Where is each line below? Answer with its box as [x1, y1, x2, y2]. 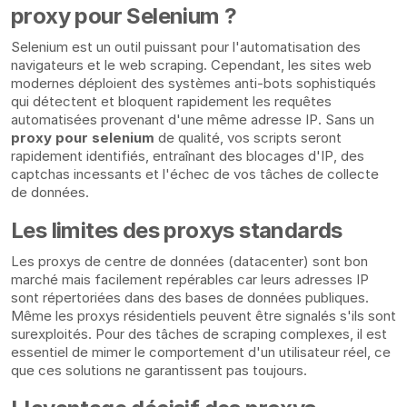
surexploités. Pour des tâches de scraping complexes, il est [11, 325, 387, 343]
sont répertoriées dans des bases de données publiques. [11, 289, 369, 307]
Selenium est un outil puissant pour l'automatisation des [11, 38, 361, 56]
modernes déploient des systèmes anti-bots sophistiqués [11, 74, 376, 93]
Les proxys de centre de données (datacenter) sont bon [11, 253, 368, 271]
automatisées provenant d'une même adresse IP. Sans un [11, 111, 374, 129]
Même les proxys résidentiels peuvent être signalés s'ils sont [11, 307, 396, 325]
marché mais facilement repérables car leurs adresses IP [11, 271, 369, 289]
